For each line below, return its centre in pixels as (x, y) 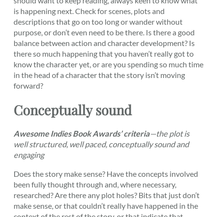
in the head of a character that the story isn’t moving (99, 75)
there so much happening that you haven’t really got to (104, 53)
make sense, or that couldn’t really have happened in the (106, 205)
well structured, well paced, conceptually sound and (101, 144)
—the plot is (170, 134)
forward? (28, 85)
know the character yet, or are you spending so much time (108, 64)
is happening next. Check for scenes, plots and (89, 11)
